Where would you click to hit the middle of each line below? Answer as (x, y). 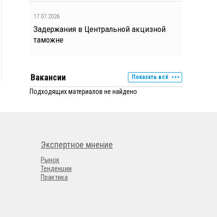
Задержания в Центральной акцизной (100, 29)
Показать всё (150, 77)
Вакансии (48, 77)
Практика (54, 177)
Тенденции (56, 168)
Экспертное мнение (77, 144)
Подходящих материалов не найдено (83, 92)
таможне (48, 40)
